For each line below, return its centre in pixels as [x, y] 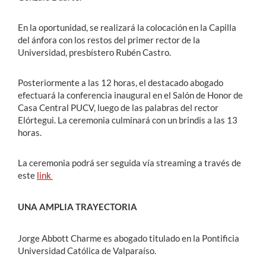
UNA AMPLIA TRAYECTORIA [77, 207]
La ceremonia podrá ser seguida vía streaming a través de [129, 163]
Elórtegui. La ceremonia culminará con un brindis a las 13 [128, 120]
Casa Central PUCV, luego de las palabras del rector [118, 107]
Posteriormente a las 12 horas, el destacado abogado [121, 83]
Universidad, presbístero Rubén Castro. [94, 52]
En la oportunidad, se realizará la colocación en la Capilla [127, 27]
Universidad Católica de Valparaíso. [87, 251]
